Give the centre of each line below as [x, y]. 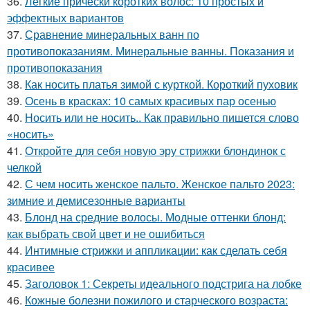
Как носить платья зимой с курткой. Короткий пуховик [161, 84]
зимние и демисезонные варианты [96, 200]
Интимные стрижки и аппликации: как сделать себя [156, 250]
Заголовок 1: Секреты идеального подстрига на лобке [163, 283]
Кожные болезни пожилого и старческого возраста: [156, 300]
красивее [31, 266]
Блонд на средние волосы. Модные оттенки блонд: [155, 217]
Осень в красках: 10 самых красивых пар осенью [151, 100]
